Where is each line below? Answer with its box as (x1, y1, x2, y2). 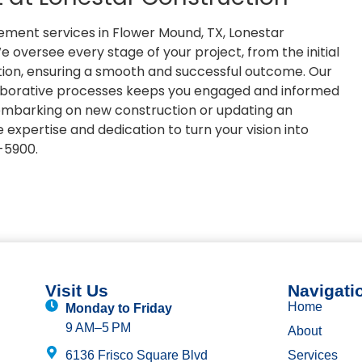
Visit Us (44, 281, 108, 301)
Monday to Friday (65, 301, 172, 316)
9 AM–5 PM (65, 321, 131, 335)
